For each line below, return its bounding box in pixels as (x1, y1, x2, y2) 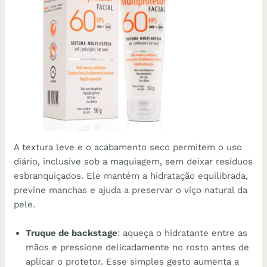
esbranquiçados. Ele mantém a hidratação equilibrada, (14, 170, 249, 182)
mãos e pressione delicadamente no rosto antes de (26, 242, 250, 253)
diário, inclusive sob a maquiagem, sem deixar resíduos (14, 156, 253, 167)
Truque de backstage (26, 228, 118, 239)
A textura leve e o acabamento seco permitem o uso (14, 142, 243, 153)
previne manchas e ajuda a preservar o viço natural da (14, 185, 248, 196)
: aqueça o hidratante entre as (117, 228, 248, 239)
